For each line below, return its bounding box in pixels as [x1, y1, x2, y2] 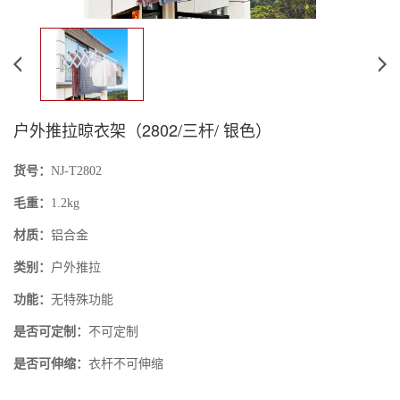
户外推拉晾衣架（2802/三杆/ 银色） [13, 117, 271, 141]
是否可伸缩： [13, 356, 88, 371]
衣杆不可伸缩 [88, 356, 163, 371]
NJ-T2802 [51, 163, 105, 178]
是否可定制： [13, 324, 88, 338]
